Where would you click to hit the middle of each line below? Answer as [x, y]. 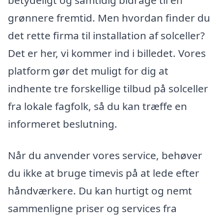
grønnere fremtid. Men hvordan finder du [109, 17]
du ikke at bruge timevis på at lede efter [104, 173]
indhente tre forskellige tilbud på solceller [108, 88]
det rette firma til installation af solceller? [106, 35]
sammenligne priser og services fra [92, 208]
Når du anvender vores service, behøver [105, 155]
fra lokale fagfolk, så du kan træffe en [97, 106]
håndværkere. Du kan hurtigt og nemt [100, 190]
